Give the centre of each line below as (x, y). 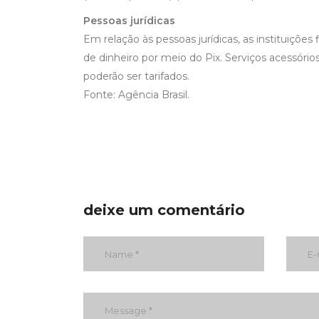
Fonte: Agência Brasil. (136, 95)
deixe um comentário (164, 210)
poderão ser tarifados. (136, 76)
